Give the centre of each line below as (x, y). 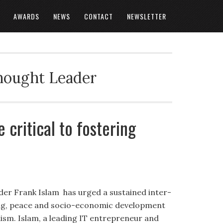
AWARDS (26, 16)
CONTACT (99, 16)
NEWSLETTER (147, 16)
